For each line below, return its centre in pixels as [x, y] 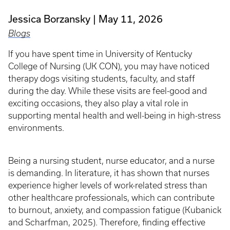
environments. [38, 128]
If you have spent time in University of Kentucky [100, 54]
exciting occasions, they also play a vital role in [98, 103]
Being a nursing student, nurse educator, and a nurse [111, 160]
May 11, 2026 [131, 19]
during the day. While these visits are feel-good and [108, 91]
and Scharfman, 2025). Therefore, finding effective [107, 222]
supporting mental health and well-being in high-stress [114, 115]
